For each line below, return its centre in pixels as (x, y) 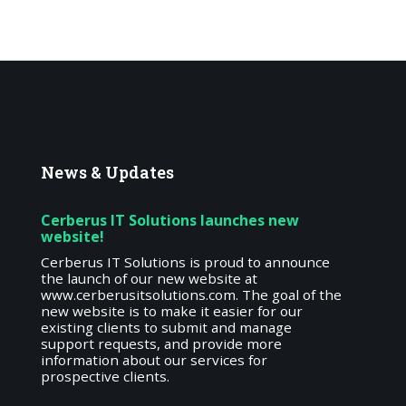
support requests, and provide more (162, 344)
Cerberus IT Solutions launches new (170, 221)
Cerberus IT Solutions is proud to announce (186, 262)
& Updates (133, 173)
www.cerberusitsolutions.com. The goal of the (192, 295)
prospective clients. (106, 377)
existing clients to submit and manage (167, 328)
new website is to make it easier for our (172, 311)
